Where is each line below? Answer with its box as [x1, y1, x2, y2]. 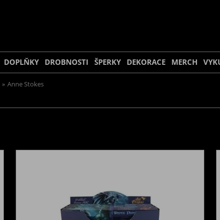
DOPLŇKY [4, 57, 39, 67]
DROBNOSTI [45, 57, 88, 67]
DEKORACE [127, 57, 165, 67]
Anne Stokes [7, 80, 44, 88]
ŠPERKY [94, 57, 121, 67]
